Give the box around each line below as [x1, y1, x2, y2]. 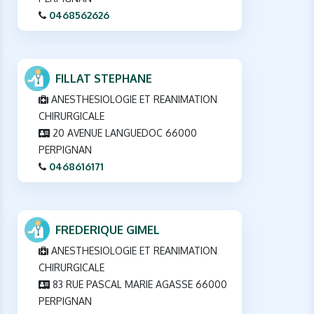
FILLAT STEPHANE [55, 71, 152, 86]
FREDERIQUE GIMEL [55, 223, 160, 238]
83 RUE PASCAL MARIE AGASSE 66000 [50, 278, 227, 291]
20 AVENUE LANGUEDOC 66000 [50, 127, 197, 139]
